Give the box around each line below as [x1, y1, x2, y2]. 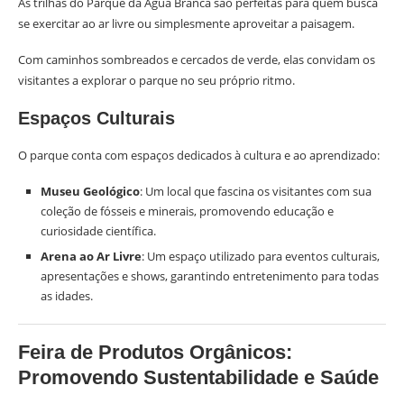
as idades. [41, 288, 93, 304]
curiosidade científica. [41, 223, 156, 239]
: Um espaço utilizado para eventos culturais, [142, 248, 380, 264]
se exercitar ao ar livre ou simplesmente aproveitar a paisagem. [18, 15, 354, 32]
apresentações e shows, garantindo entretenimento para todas [41, 268, 379, 284]
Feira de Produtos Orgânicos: [18, 341, 292, 363]
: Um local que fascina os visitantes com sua [140, 183, 372, 199]
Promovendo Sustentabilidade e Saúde [18, 366, 379, 389]
